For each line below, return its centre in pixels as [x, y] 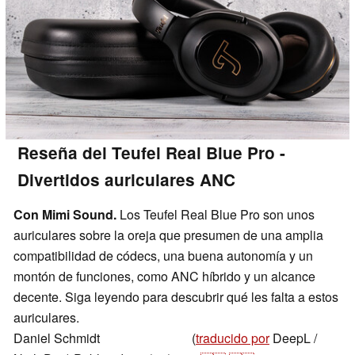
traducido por [233, 338]
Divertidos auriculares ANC [126, 179]
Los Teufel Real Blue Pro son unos [216, 214]
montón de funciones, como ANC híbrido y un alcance [164, 276]
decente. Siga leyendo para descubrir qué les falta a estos [176, 296]
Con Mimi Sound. [65, 214]
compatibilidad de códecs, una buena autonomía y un [163, 255]
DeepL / [293, 338]
